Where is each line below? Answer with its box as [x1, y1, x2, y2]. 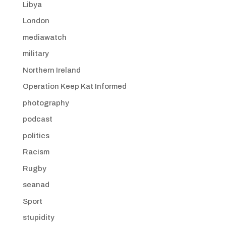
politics [22, 131, 49, 140]
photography [22, 98, 69, 107]
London [22, 17, 49, 25]
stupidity [22, 213, 54, 221]
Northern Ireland [22, 66, 81, 74]
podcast [22, 115, 52, 123]
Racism [22, 148, 49, 156]
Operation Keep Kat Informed [22, 82, 127, 90]
